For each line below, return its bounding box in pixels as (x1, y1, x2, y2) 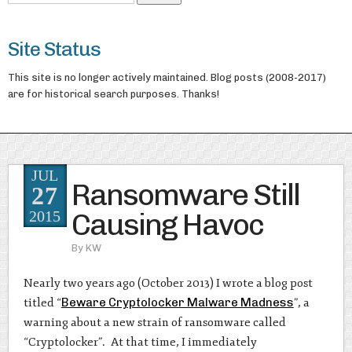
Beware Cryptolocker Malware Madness (60, 295, 294, 310)
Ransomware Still (71, 176, 299, 213)
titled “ (23, 295, 61, 311)
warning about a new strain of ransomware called (23, 315, 286, 331)
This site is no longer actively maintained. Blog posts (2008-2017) (7, 71, 326, 83)
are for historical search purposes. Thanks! (7, 87, 219, 100)
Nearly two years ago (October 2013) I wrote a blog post (23, 276, 313, 291)
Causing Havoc (71, 206, 263, 243)
